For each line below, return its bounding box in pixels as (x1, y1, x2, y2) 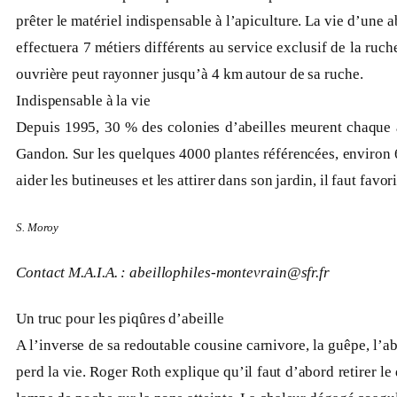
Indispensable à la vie (16, 92, 151, 110)
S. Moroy (16, 221, 59, 235)
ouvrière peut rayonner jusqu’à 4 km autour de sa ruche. (16, 66, 367, 83)
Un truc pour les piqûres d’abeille (16, 310, 224, 328)
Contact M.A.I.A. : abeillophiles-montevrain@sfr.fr (16, 264, 330, 282)
